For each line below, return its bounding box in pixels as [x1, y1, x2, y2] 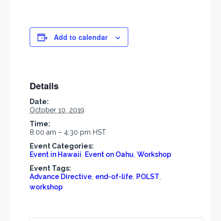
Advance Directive [30, 173, 92, 181]
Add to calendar [54, 32, 108, 42]
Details [30, 79, 59, 93]
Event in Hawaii [30, 150, 81, 159]
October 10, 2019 [30, 106, 84, 114]
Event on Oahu [85, 150, 134, 159]
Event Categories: [30, 142, 94, 150]
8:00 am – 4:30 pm [30, 128, 93, 137]
